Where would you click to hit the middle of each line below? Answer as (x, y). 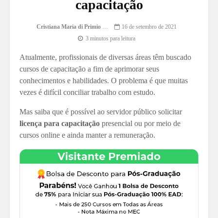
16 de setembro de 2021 (149, 27)
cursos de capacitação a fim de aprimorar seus (89, 69)
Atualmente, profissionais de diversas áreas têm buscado (105, 57)
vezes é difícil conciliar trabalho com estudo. (87, 92)
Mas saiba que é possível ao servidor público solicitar (101, 112)
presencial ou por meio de (140, 123)
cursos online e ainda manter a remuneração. (87, 135)
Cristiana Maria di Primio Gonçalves (105, 27)
